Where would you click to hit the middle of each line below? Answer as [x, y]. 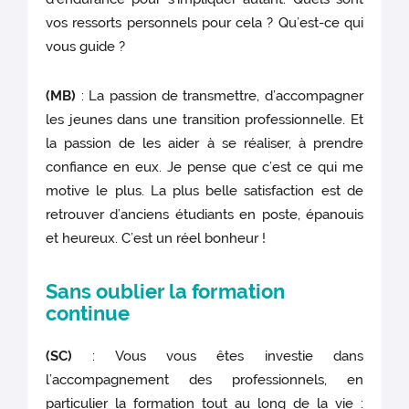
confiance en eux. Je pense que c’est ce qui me [204, 168]
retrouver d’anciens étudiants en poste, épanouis [204, 215]
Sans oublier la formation [166, 292]
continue [88, 314]
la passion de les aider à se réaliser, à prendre [204, 144]
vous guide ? [86, 47]
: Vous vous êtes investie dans [218, 357]
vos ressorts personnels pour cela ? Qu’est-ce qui [204, 23]
